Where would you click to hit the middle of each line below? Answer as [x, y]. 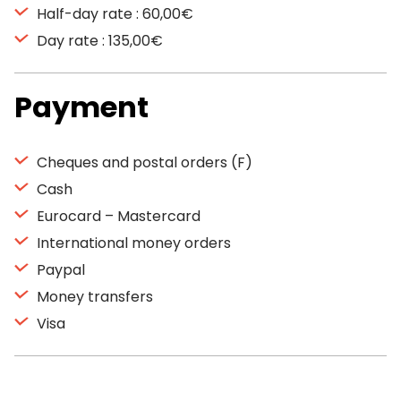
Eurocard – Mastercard [117, 216]
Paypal [59, 270]
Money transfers [93, 297]
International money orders [132, 243]
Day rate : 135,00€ [98, 41]
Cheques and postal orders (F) [143, 162]
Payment [81, 107]
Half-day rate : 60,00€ [113, 14]
